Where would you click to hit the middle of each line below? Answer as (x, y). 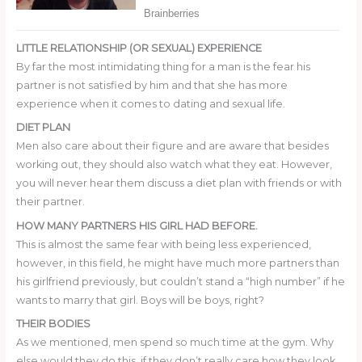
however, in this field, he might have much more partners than (177, 263)
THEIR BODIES (53, 324)
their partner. (50, 202)
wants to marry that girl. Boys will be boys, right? (140, 300)
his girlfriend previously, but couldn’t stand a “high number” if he (180, 281)
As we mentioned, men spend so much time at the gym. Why (175, 343)
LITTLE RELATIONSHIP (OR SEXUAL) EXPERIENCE (139, 48)
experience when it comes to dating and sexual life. (150, 103)
